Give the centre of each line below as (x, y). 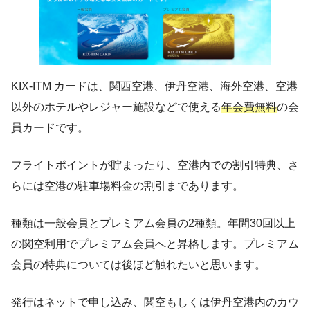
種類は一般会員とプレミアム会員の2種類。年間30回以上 (153, 223)
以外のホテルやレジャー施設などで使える (116, 107)
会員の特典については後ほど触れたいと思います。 (138, 264)
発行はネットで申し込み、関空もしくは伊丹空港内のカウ (155, 302)
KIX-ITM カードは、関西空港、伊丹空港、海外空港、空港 (154, 86)
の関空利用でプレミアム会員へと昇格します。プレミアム (155, 244)
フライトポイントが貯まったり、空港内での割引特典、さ (155, 165)
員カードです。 (50, 127)
